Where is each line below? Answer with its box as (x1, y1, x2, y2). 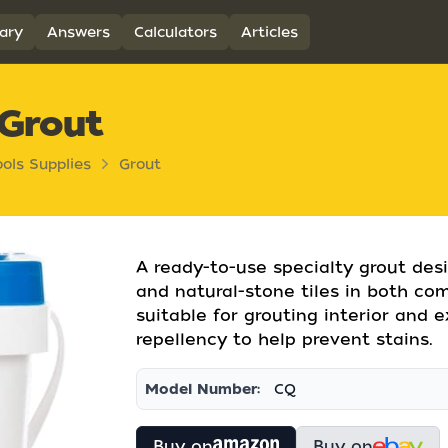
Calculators (133, 23, 217, 40)
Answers (46, 23, 110, 40)
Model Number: (145, 381, 260, 397)
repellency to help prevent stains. (136, 330, 433, 349)
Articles (240, 23, 298, 40)
